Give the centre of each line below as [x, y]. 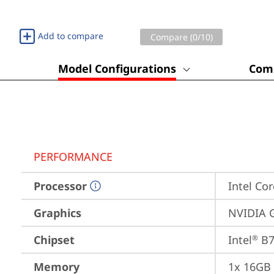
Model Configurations [117, 68]
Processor [60, 186]
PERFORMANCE [73, 157]
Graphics [57, 213]
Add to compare [71, 36]
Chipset [54, 240]
